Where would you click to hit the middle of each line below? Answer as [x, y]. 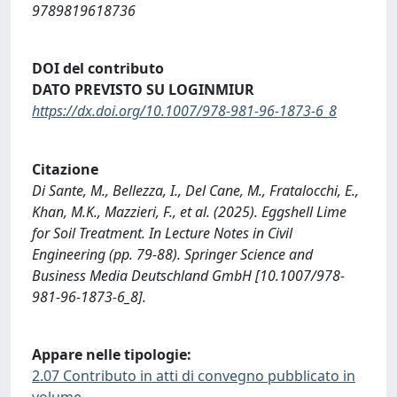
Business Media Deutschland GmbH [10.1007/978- [188, 275]
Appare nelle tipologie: [112, 355]
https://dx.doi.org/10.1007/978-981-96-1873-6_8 [184, 111]
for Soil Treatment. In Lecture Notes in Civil [162, 233]
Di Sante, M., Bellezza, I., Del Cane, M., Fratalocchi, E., [195, 190]
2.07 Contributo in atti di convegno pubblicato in [194, 376]
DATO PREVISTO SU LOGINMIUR [143, 90]
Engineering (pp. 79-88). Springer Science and [172, 254]
